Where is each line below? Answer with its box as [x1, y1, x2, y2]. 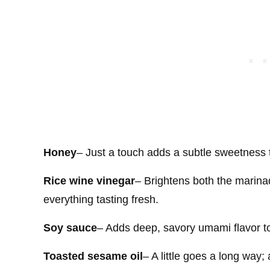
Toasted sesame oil [43, 250, 143, 262]
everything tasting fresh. [43, 193, 159, 206]
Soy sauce [43, 221, 97, 234]
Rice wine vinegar [43, 174, 135, 187]
